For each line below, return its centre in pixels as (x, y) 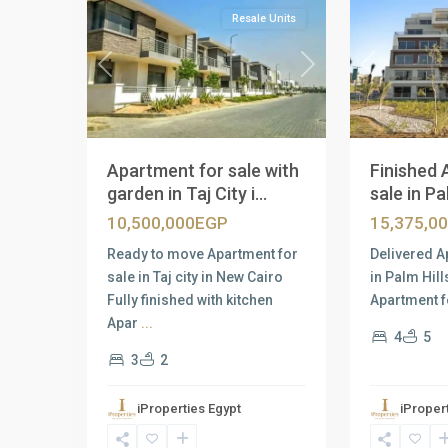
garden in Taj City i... (187, 193)
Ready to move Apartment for (202, 254)
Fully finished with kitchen (190, 300)
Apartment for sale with (203, 170)
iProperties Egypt (189, 408)
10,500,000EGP (167, 223)
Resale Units (263, 18)
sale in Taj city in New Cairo (195, 277)
